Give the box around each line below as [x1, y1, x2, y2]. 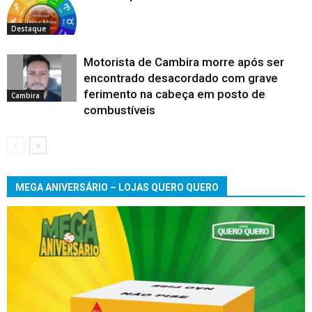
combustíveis [84, 102, 155, 117]
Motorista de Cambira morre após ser [84, 54, 284, 69]
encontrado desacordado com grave [84, 70, 278, 85]
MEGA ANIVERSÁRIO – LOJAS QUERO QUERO [15, 181, 219, 193]
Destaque [11, 24, 46, 34]
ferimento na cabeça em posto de [84, 86, 265, 101]
